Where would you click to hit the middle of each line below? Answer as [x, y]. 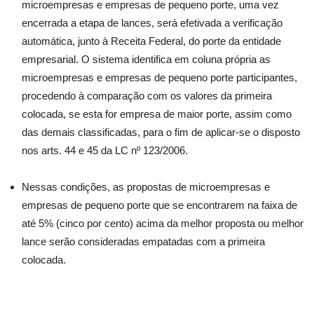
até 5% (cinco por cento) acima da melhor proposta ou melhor [163, 223]
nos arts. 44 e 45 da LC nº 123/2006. [105, 150]
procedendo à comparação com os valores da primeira [147, 96]
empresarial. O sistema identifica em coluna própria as [146, 59]
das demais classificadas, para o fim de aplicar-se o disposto [161, 132]
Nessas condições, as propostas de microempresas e [146, 187]
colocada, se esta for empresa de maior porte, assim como [157, 114]
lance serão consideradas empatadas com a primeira [143, 241]
